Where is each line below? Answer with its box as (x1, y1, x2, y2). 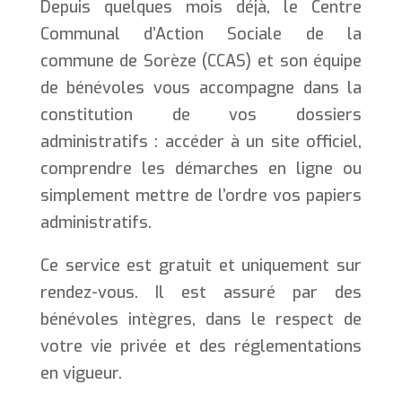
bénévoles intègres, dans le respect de (39, 308, 363, 330)
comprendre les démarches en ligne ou (39, 157, 363, 179)
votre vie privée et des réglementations (39, 335, 363, 357)
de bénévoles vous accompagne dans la (39, 76, 363, 99)
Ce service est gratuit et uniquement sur (39, 254, 363, 276)
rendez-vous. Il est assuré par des (39, 281, 363, 303)
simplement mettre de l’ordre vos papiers (39, 184, 363, 206)
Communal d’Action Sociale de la (39, 22, 363, 45)
